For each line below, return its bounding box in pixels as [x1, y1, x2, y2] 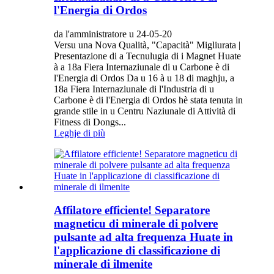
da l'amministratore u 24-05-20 [54, 28, 172, 39]
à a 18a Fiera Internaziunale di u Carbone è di [54, 61, 229, 72]
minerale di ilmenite [54, 257, 152, 271]
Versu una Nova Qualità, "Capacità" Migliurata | [54, 39, 240, 50]
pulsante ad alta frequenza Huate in [54, 231, 233, 244]
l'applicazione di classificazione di [54, 244, 220, 257]
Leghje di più [54, 127, 105, 138]
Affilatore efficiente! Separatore [54, 204, 210, 217]
